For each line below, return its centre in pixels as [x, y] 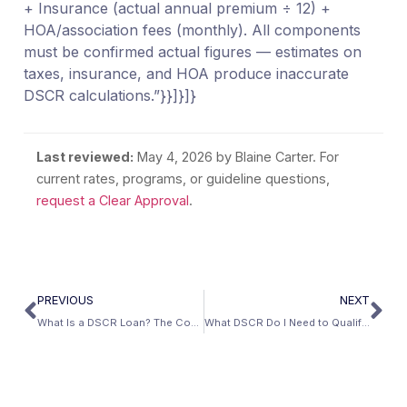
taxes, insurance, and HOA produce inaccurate [186, 73]
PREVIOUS [65, 301]
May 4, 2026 [175, 157]
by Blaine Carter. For [276, 157]
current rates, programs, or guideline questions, [184, 179]
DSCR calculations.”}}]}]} [109, 95]
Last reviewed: [85, 157]
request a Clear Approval [113, 201]
